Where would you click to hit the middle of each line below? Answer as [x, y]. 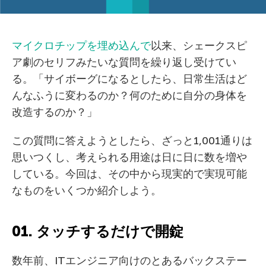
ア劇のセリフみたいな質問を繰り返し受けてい [124, 62]
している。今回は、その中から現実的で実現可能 [129, 174]
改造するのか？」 [55, 112]
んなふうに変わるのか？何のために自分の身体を [129, 96]
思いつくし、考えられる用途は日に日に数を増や [129, 157]
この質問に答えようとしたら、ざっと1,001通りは [132, 141]
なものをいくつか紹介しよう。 [87, 191]
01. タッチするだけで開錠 [98, 231]
